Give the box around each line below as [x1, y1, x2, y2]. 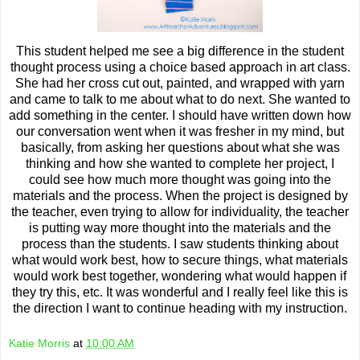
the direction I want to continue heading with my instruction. [13, 301, 347, 315]
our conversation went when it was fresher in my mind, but [16, 125, 344, 138]
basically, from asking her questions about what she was [20, 141, 340, 154]
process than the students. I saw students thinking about [22, 237, 338, 251]
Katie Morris [9, 336, 70, 350]
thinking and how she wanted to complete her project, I [26, 157, 334, 170]
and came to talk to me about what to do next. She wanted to [10, 92, 350, 106]
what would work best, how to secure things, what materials [12, 253, 348, 267]
